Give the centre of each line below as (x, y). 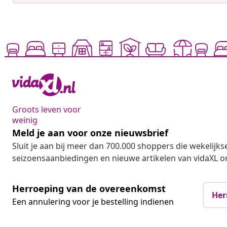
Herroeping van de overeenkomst (89, 189)
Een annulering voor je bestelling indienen (93, 202)
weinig (25, 120)
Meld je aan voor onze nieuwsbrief (90, 133)
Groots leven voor (47, 110)
